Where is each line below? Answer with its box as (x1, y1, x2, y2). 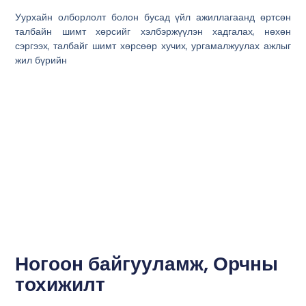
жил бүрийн (15, 53, 68, 68)
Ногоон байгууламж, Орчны (15, 250, 279, 277)
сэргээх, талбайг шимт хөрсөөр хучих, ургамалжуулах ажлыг (15, 39, 291, 53)
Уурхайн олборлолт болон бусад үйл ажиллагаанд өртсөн (15, 10, 291, 25)
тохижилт (15, 270, 106, 298)
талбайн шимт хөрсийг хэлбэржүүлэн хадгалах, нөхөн (15, 25, 291, 39)
